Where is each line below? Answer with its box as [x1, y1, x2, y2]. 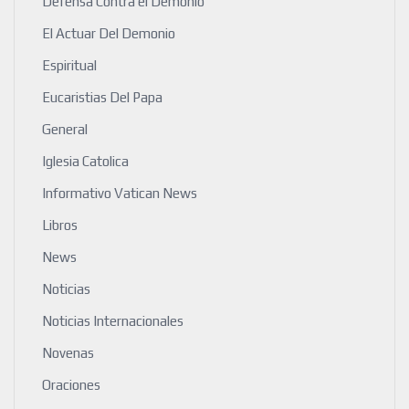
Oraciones [42, 377, 100, 393]
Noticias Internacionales [42, 313, 184, 330]
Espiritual [42, 58, 97, 74]
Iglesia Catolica [42, 153, 129, 170]
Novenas [42, 345, 94, 362]
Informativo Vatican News [42, 185, 197, 202]
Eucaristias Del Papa [42, 89, 163, 106]
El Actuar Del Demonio [42, 26, 175, 42]
